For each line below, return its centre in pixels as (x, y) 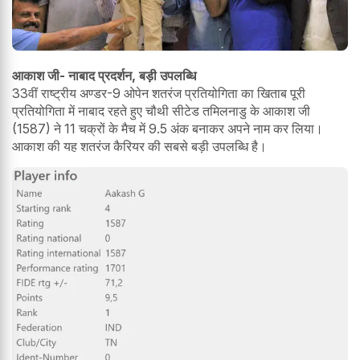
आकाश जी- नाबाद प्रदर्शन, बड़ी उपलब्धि (104, 75)
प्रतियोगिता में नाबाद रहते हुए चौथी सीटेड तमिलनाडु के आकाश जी (161, 110)
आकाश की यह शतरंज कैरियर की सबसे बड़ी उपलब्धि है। (139, 146)
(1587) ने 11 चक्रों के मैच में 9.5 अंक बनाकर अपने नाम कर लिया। (168, 128)
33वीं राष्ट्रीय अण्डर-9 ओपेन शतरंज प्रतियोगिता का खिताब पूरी (159, 93)
